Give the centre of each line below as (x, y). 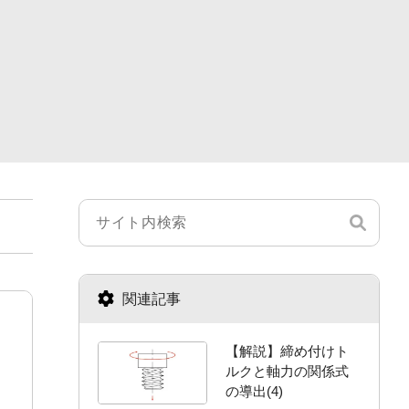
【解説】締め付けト (287, 351)
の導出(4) (254, 391)
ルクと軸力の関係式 (287, 371)
